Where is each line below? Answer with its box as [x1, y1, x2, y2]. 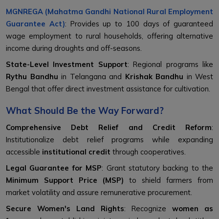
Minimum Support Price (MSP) [6, 175, 124, 185]
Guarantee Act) [6, 19, 65, 28]
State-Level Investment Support [6, 59, 128, 69]
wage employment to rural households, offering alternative [6, 31, 213, 41]
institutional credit [42, 147, 110, 156]
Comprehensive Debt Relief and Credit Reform [6, 122, 212, 132]
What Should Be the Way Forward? [6, 104, 164, 116]
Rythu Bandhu [6, 71, 58, 81]
